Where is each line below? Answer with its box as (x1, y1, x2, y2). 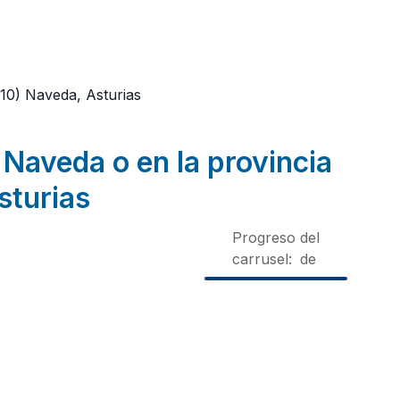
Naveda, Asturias (25, 86, 141, 104)
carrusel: (232, 250, 292, 269)
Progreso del (232, 229, 320, 247)
